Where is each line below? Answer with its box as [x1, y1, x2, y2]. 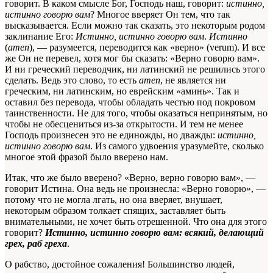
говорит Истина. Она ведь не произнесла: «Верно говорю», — [5, 183, 266, 194]
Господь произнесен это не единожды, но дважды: [5, 130, 218, 141]
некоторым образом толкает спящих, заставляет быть [5, 205, 225, 216]
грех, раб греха [5, 238, 67, 249]
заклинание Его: [5, 31, 76, 42]
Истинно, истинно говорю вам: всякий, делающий [45, 227, 264, 238]
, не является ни [160, 75, 226, 86]
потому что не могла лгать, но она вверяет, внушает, [5, 194, 222, 205]
